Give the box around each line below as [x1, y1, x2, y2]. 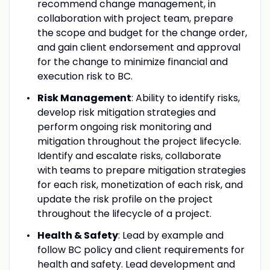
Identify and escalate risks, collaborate [37, 148, 221, 163]
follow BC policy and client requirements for [37, 242, 245, 257]
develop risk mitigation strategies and [37, 105, 216, 119]
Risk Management [37, 90, 131, 105]
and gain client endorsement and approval [37, 40, 240, 54]
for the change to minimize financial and [37, 54, 228, 69]
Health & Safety [37, 228, 118, 242]
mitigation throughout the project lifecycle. [37, 134, 246, 148]
